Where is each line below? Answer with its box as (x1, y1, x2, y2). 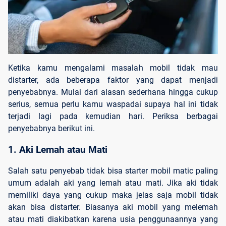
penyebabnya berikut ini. (8, 124, 97, 134)
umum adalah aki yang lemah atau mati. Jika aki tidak (8, 178, 218, 188)
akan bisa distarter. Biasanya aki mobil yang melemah (8, 202, 218, 212)
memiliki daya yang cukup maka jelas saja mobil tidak (8, 190, 218, 200)
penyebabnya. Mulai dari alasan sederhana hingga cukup (8, 87, 218, 97)
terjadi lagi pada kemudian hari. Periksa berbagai (8, 111, 218, 122)
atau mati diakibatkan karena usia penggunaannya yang (8, 214, 218, 224)
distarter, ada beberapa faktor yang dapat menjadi (8, 75, 218, 85)
